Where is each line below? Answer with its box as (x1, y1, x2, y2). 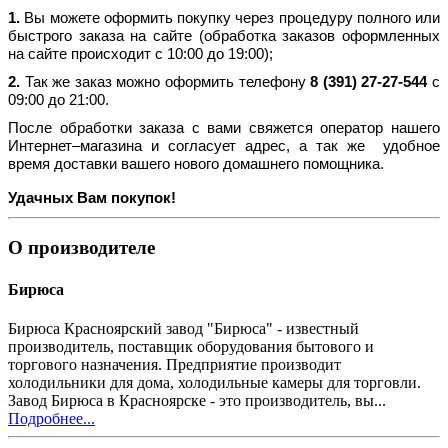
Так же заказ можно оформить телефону (24, 73, 311, 91)
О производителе (8, 237, 155, 259)
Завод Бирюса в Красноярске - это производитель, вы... (8, 391, 386, 409)
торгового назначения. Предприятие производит (8, 355, 341, 373)
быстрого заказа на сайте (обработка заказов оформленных (8, 27, 440, 45)
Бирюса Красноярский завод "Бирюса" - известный (8, 319, 359, 337)
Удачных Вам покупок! (8, 188, 176, 206)
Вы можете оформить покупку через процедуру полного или (24, 9, 440, 27)
